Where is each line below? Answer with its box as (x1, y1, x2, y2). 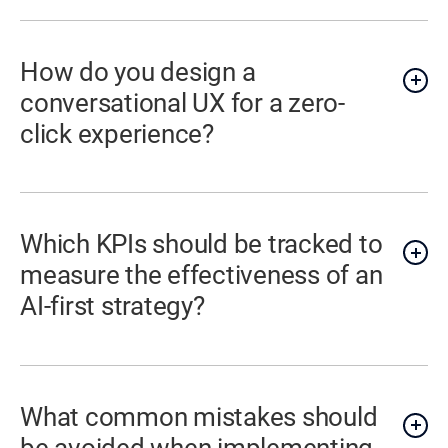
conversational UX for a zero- (20, 87, 345, 118)
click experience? (20, 118, 214, 149)
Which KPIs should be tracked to (20, 229, 383, 260)
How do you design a (20, 56, 256, 87)
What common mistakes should (20, 401, 378, 432)
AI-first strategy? (20, 291, 205, 322)
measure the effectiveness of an (20, 260, 383, 291)
